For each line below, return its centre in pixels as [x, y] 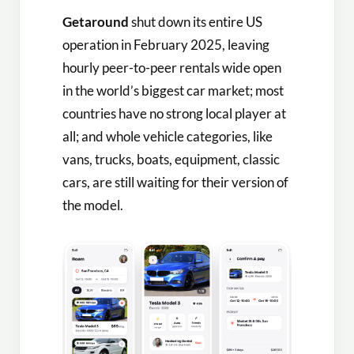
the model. [93, 205]
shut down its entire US [196, 22]
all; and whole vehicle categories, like [168, 137]
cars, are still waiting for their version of [175, 183]
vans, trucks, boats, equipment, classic [171, 160]
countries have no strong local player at [174, 114]
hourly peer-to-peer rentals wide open [172, 68]
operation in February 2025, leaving [166, 45]
